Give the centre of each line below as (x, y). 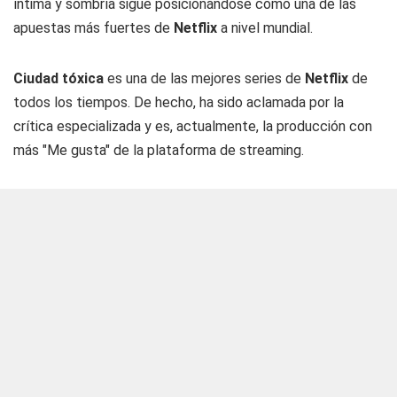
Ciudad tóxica (60, 78)
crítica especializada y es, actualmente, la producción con (193, 126)
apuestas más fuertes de (93, 28)
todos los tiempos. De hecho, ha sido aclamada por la (179, 102)
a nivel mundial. (265, 28)
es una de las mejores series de (206, 78)
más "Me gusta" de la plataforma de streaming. (159, 150)
